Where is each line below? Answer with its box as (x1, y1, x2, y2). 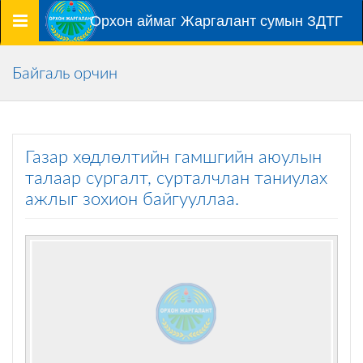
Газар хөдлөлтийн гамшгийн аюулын (25, 148, 322, 166)
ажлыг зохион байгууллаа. (25, 190, 239, 208)
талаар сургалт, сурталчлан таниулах (25, 169, 327, 187)
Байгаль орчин (12, 66, 117, 82)
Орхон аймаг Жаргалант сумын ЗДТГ (90, 13, 343, 29)
